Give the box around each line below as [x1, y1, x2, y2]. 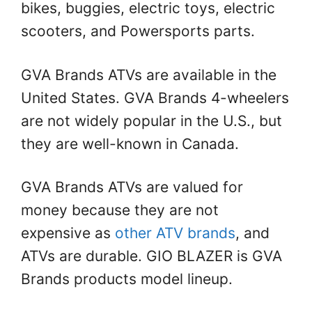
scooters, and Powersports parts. [21, 22, 255, 40]
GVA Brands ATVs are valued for [21, 178, 243, 196]
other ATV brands [111, 224, 235, 242]
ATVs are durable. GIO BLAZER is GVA [21, 247, 282, 265]
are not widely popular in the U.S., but [21, 111, 282, 130]
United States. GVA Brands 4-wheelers [21, 88, 289, 107]
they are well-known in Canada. [21, 134, 239, 153]
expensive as [21, 224, 111, 242]
